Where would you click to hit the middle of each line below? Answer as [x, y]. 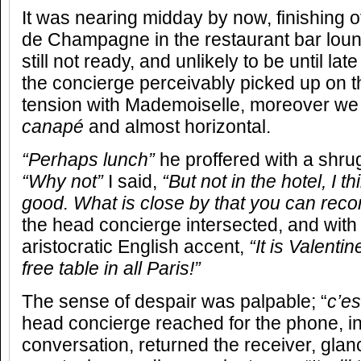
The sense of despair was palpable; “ [174, 302]
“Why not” [62, 182]
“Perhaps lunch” [91, 160]
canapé [55, 127]
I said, [133, 182]
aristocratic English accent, [135, 247]
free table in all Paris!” [111, 269]
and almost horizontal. [180, 127]
